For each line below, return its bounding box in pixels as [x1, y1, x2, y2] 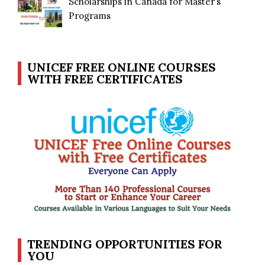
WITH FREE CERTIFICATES [27, 71, 183, 86]
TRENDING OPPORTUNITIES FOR [27, 236, 222, 251]
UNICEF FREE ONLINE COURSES [27, 59, 216, 75]
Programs [69, 9, 111, 21]
